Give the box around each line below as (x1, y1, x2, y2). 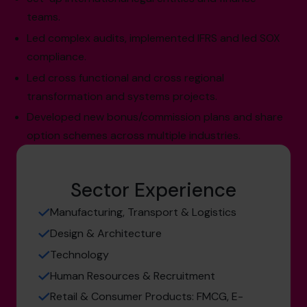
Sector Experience (71, 177, 236, 204)
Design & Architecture (50, 226, 162, 241)
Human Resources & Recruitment (50, 268, 215, 283)
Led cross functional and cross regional (27, 70, 225, 85)
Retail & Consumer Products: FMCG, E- (50, 289, 243, 304)
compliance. (27, 49, 87, 64)
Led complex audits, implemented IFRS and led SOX (27, 30, 281, 45)
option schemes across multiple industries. (27, 128, 241, 143)
